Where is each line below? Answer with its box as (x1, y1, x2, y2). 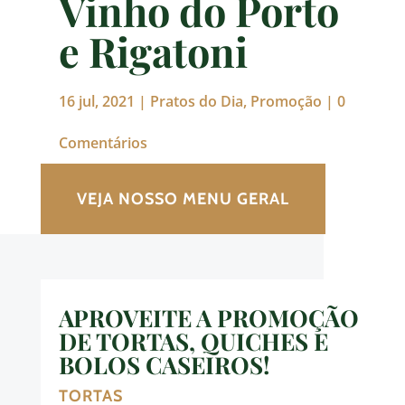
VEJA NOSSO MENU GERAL (76, 189, 289, 210)
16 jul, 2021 (58, 91, 135, 112)
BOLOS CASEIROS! (58, 349, 269, 381)
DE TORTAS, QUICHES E (58, 325, 328, 358)
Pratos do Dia (149, 91, 243, 112)
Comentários (58, 133, 147, 154)
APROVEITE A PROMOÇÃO (58, 302, 359, 334)
